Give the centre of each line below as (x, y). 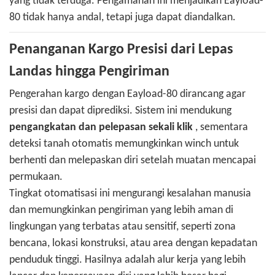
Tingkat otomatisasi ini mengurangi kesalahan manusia (130, 194)
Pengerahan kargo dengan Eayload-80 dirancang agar (127, 95)
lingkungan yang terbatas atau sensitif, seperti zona (122, 227)
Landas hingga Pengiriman (89, 72)
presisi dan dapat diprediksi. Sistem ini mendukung (120, 111)
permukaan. (36, 177)
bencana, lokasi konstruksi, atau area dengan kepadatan (133, 244)
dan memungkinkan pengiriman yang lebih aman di (121, 211)
